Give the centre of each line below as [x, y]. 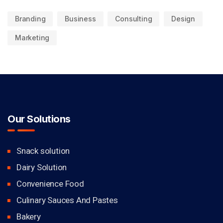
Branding [30, 19]
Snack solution [43, 151]
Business [80, 19]
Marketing [32, 38]
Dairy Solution [42, 167]
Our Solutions [39, 119]
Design [183, 19]
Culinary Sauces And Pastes [67, 200]
